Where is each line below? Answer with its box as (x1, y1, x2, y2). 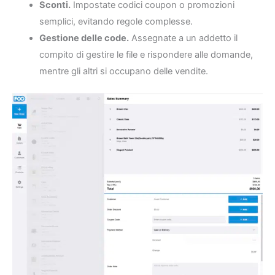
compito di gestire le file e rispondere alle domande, (39, 49, 253, 61)
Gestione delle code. (39, 33, 129, 44)
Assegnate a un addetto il (128, 33, 238, 44)
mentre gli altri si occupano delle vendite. (39, 66, 208, 77)
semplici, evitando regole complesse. (39, 16, 193, 28)
